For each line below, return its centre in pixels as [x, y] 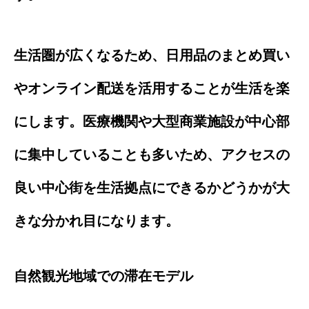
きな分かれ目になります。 [97, 220]
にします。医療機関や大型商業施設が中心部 [152, 121]
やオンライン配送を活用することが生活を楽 [152, 88]
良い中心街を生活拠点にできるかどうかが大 [152, 187]
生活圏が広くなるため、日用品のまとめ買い [152, 55]
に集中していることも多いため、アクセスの [152, 154]
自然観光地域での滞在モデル [103, 276]
